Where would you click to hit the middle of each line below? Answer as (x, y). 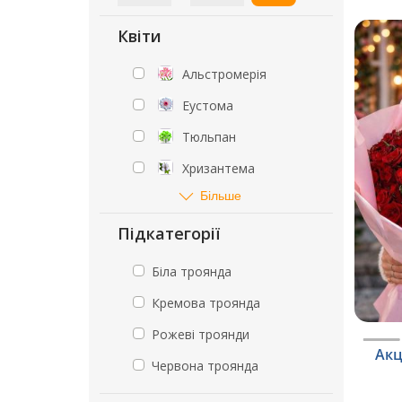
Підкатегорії (169, 233)
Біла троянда (192, 271)
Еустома (208, 105)
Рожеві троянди (201, 334)
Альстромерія (224, 74)
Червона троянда (205, 366)
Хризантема (218, 168)
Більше (221, 195)
